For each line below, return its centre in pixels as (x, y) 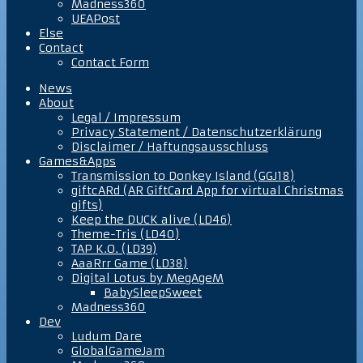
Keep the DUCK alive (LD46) (152, 219)
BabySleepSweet (153, 292)
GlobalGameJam (118, 350)
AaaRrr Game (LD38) (130, 263)
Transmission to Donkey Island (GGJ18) (183, 175)
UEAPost (96, 18)
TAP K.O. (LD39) (114, 248)
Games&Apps (77, 161)
